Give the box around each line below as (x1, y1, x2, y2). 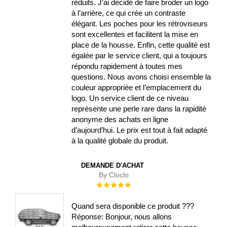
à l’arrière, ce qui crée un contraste (71, 9, 186, 18)
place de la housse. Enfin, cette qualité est (71, 41, 210, 50)
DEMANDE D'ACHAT (81, 162, 144, 170)
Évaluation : (96, 180, 129, 188)
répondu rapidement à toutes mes (71, 62, 183, 71)
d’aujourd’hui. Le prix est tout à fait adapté (71, 126, 208, 135)
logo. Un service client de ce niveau (71, 94, 189, 103)
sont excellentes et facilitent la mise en (71, 30, 199, 39)
